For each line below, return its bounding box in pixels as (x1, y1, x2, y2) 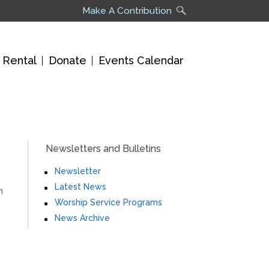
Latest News (55, 182, 106, 192)
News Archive (55, 213, 110, 223)
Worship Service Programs (55, 198, 162, 208)
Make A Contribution (82, 5, 172, 16)
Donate (49, 54, 86, 67)
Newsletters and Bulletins (46, 143, 161, 155)
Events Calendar (98, 54, 184, 67)
